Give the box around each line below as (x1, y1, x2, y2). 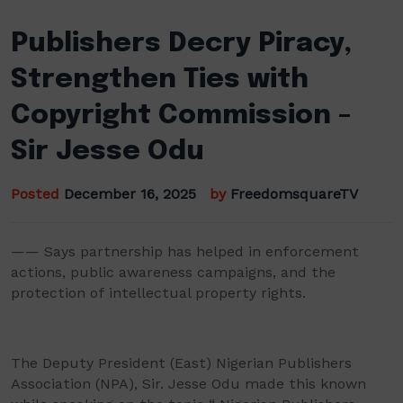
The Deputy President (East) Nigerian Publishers (11, 354, 352, 372)
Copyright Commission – (11, 102, 352, 130)
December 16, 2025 (64, 185, 196, 202)
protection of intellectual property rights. (11, 284, 306, 301)
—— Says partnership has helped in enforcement (11, 243, 359, 260)
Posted (11, 185, 64, 202)
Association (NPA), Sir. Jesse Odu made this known (11, 375, 366, 392)
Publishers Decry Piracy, (11, 30, 352, 58)
